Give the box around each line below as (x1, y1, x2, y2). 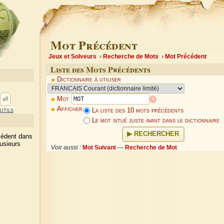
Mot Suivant (82, 144, 116, 151)
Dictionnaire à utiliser (56, 76, 121, 83)
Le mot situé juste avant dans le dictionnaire (90, 116, 220, 124)
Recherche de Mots (103, 53, 158, 60)
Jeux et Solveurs (48, 53, 96, 60)
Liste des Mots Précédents (50, 63, 150, 75)
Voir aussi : (51, 144, 81, 151)
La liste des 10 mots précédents (90, 106, 184, 114)
